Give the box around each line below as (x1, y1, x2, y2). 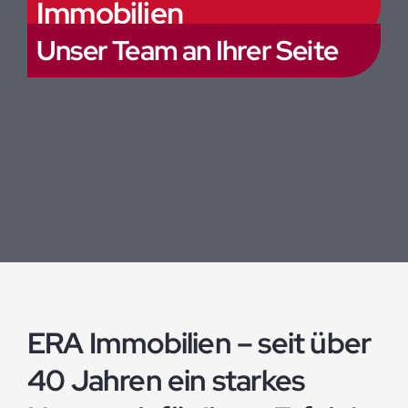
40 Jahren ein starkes (27, 360, 305, 400)
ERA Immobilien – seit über (27, 322, 372, 362)
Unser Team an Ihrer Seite (36, 32, 338, 69)
